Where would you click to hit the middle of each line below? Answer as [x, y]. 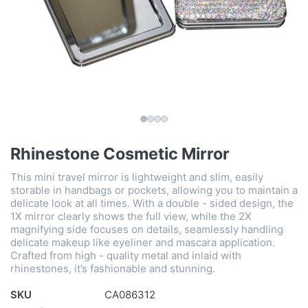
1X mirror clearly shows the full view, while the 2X [131, 217]
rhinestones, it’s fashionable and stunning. [113, 269]
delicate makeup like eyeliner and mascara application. [143, 243]
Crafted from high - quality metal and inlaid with [126, 256]
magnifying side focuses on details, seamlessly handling [147, 230]
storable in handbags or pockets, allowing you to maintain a [154, 190]
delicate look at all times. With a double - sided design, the [152, 203]
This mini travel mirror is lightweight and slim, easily [137, 177]
